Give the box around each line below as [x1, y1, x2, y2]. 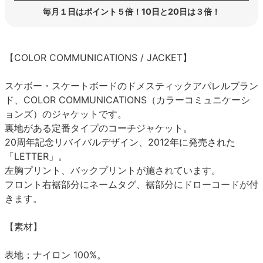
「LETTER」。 [5, 150, 68, 162]
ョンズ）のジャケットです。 [5, 107, 127, 120]
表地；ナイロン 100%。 [5, 248, 106, 261]
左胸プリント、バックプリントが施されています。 [5, 164, 221, 176]
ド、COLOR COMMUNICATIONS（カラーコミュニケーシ [5, 93, 250, 106]
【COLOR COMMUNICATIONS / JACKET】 [5, 51, 192, 63]
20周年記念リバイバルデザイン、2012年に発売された [5, 136, 235, 148]
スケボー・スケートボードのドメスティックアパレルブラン [5, 79, 258, 92]
